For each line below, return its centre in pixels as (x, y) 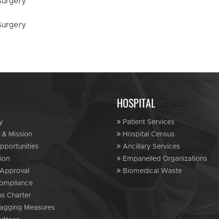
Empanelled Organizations (164, 159)
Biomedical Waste (151, 171)
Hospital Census (148, 135)
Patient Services (148, 122)
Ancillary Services (150, 147)
